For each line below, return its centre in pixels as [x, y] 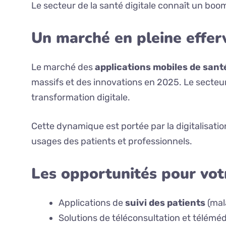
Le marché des [63, 67]
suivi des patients [165, 203]
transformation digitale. [81, 98]
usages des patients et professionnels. [112, 142]
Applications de [92, 203]
